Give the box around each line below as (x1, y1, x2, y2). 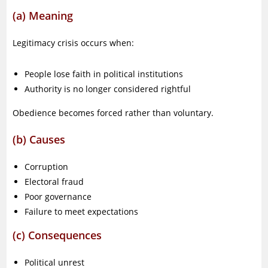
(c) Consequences (13, 228, 102, 242)
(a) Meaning (13, 8, 74, 23)
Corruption (25, 161, 69, 172)
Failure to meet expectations (25, 206, 139, 217)
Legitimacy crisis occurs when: (13, 37, 135, 48)
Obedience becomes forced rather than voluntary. (13, 107, 214, 118)
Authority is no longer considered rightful (25, 83, 191, 95)
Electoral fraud (25, 176, 84, 187)
